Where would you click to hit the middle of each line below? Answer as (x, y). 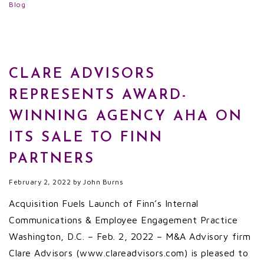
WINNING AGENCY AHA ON (126, 117)
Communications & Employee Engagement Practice (123, 220)
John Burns (103, 182)
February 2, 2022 (40, 182)
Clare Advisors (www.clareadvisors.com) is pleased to (128, 253)
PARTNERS (52, 159)
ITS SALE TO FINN (86, 138)
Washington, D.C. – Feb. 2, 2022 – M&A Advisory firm (130, 236)
